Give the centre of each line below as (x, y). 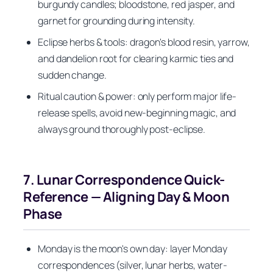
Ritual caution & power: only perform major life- (137, 96)
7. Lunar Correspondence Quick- (124, 179)
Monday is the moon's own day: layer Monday (133, 249)
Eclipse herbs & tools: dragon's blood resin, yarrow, (144, 42)
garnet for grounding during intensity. (117, 20)
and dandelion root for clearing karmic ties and (136, 58)
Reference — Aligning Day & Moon (126, 197)
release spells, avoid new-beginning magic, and (137, 112)
